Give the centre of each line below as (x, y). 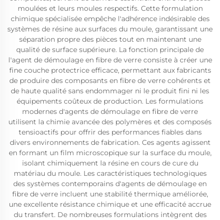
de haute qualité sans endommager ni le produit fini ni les (110, 91)
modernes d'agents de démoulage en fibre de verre (110, 111)
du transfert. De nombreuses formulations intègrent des (110, 215)
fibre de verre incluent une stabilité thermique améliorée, (110, 194)
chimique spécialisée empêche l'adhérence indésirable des (110, 19)
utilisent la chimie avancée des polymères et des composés (110, 122)
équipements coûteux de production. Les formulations (110, 101)
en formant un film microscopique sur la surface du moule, (110, 153)
